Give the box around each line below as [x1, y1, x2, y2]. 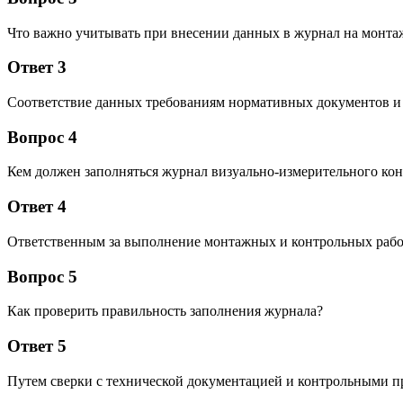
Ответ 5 [7, 336, 67, 355]
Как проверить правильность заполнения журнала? [7, 303, 323, 319]
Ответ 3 [7, 58, 67, 77]
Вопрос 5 [7, 266, 77, 286]
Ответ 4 [7, 197, 67, 217]
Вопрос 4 [7, 127, 77, 147]
